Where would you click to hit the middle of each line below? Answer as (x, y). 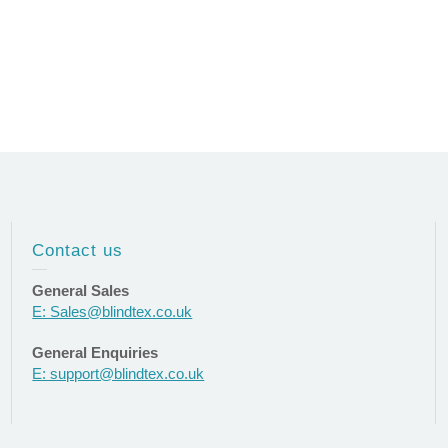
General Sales (81, 290)
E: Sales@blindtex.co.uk (112, 311)
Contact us (78, 250)
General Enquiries (95, 352)
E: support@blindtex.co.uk (118, 373)
